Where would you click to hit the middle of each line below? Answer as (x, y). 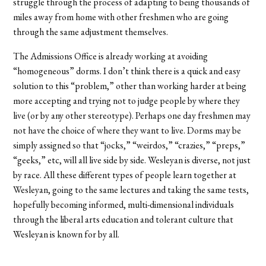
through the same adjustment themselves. (91, 31)
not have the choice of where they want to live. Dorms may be (127, 130)
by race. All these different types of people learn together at (125, 175)
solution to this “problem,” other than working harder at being (130, 85)
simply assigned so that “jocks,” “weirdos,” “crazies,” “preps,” (129, 145)
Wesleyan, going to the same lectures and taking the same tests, (131, 189)
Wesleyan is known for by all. (66, 234)
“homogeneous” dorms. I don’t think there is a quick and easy (127, 71)
